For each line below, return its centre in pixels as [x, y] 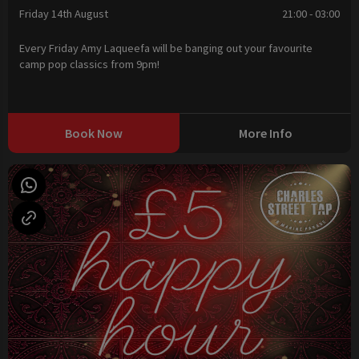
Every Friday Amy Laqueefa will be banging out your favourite [166, 48]
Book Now [94, 133]
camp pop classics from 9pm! [90, 64]
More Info [265, 133]
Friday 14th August [64, 14]
